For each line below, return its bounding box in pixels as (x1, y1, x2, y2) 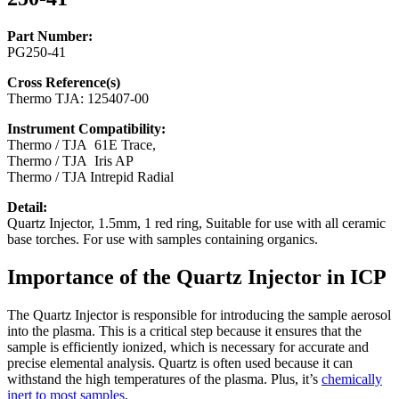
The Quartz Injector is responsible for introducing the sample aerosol (7, 307, 391, 323)
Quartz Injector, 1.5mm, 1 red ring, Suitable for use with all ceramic (7, 216, 386, 232)
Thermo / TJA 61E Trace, (7, 137, 156, 153)
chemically (322, 371, 382, 387)
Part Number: (7, 28, 93, 45)
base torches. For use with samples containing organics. (7, 232, 318, 248)
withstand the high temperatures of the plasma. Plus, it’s (7, 371, 322, 387)
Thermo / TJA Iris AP (7, 153, 134, 169)
